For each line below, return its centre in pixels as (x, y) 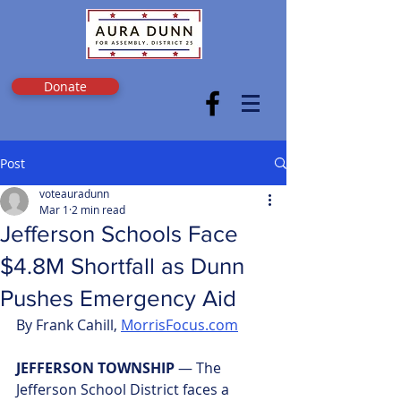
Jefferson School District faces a (124, 389)
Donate (65, 86)
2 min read (98, 209)
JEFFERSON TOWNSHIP (97, 368)
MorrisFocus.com (179, 325)
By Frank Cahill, (68, 325)
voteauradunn (74, 193)
